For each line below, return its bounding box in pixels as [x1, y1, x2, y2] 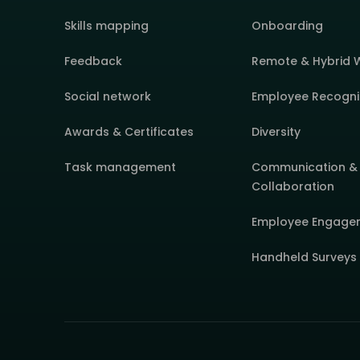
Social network [64, 88, 151, 104]
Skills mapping [64, 17, 149, 34]
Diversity [252, 123, 301, 140]
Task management [64, 158, 176, 175]
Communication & [252, 158, 358, 175]
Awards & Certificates [64, 123, 194, 140]
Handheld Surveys [252, 248, 358, 265]
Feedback [64, 52, 122, 69]
